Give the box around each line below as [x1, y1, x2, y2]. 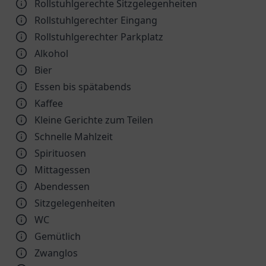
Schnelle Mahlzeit [34, 130, 113, 143]
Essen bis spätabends [34, 80, 131, 93]
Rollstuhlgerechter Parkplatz [34, 30, 163, 43]
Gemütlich [34, 230, 81, 243]
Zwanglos [34, 246, 78, 259]
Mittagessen [34, 163, 90, 176]
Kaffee [34, 97, 63, 110]
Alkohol [34, 47, 68, 60]
